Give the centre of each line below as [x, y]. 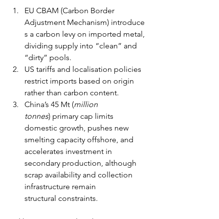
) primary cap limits [82, 116]
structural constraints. [61, 198]
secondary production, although [81, 163]
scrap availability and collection [79, 175]
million [87, 104]
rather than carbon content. [73, 92]
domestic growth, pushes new [77, 128]
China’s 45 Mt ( [49, 104]
